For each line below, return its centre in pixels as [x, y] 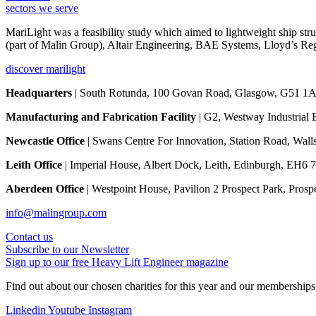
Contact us [29, 236]
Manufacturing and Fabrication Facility [101, 116]
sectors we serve [42, 8]
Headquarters [39, 92]
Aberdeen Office [45, 188]
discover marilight [45, 68]
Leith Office [34, 164]
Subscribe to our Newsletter [67, 249]
